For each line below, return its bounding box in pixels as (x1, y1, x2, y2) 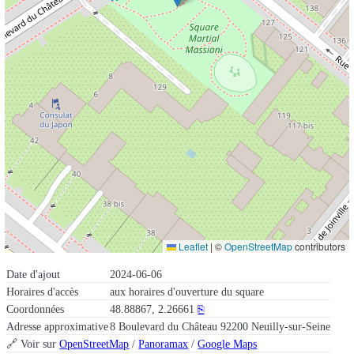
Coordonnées (6, 302, 65, 315)
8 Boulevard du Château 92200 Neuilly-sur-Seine (110, 319, 331, 333)
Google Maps (198, 337, 258, 350)
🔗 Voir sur (6, 337, 60, 350)
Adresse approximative (6, 319, 109, 333)
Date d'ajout (6, 267, 61, 281)
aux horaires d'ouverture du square (110, 284, 265, 298)
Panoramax (138, 337, 189, 350)
